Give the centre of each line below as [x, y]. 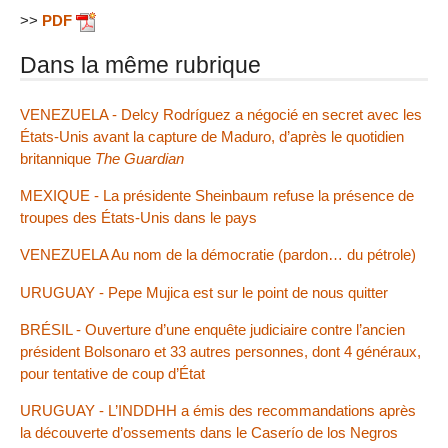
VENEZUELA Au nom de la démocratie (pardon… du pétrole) [218, 255]
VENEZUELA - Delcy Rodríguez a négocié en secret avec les [221, 114]
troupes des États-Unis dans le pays [138, 218]
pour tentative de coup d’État [112, 373]
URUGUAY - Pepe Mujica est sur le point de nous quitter [204, 292]
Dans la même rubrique [140, 64]
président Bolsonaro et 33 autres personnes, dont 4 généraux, [220, 351]
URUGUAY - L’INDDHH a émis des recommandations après [218, 410]
